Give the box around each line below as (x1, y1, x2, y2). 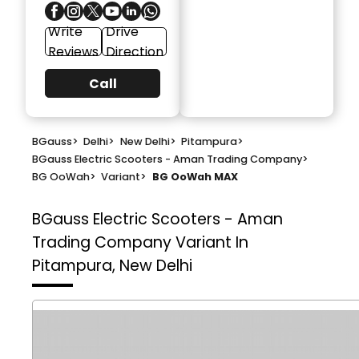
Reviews (48, 42, 99, 62)
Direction (105, 42, 163, 62)
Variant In (175, 231, 248, 253)
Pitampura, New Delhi (32, 254, 192, 276)
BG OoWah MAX (151, 170, 238, 184)
